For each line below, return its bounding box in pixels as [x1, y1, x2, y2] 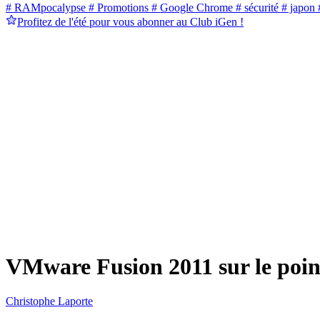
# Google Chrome [149, 1, 233, 14]
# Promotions [86, 1, 149, 14]
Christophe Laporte [6, 295, 93, 308]
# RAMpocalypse [6, 1, 86, 14]
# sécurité [233, 1, 279, 14]
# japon [279, 1, 315, 14]
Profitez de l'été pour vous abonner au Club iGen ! [17, 16, 244, 29]
